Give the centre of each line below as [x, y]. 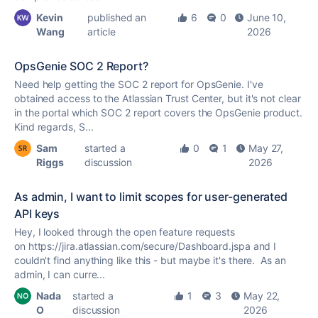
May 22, [262, 296]
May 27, [266, 148]
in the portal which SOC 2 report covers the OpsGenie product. [158, 113]
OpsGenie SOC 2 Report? [81, 66]
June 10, [267, 17]
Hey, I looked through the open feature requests [125, 232]
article [102, 32]
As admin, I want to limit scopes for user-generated [151, 197]
